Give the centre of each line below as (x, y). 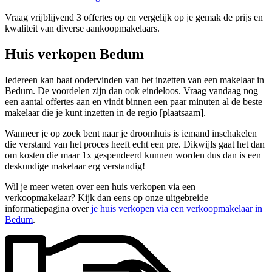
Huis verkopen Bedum (74, 54)
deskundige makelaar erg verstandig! (75, 166)
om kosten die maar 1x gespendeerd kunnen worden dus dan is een (133, 155)
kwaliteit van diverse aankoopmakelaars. (82, 29)
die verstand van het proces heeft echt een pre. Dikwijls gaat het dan (135, 144)
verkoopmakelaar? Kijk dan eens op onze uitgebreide (107, 197)
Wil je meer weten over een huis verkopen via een (100, 186)
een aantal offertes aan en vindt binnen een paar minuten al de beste (134, 101)
